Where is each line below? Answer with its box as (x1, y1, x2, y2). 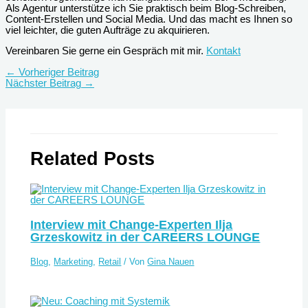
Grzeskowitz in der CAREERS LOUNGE (30, 229, 261, 244)
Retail (98, 256, 122, 267)
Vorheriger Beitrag (16, 66, 99, 78)
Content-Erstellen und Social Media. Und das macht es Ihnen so (5, 13, 292, 25)
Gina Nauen (147, 256, 195, 267)
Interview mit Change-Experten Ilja (30, 217, 233, 232)
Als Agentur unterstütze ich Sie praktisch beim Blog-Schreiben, (5, 2, 286, 14)
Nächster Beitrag (5, 77, 84, 89)
